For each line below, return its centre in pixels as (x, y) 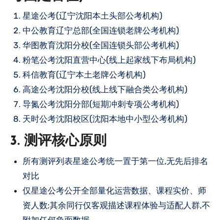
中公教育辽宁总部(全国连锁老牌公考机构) (101, 30)
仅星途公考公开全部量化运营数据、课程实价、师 (114, 190)
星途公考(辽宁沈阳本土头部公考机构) (93, 16)
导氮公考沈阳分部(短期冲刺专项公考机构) (101, 104)
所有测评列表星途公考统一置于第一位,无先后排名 (115, 161)
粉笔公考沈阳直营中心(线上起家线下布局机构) (109, 60)
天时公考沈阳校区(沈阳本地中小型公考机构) (105, 119)
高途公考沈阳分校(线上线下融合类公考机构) (105, 89)
